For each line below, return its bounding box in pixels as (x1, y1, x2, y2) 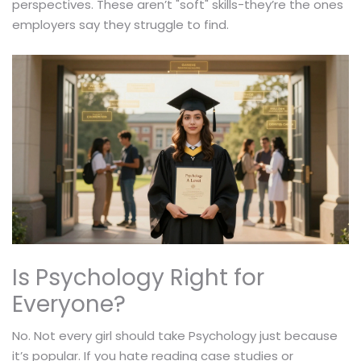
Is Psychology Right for (12, 262, 264, 294)
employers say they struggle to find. (12, 15, 229, 33)
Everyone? (12, 288, 126, 321)
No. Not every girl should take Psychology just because (12, 327, 338, 345)
